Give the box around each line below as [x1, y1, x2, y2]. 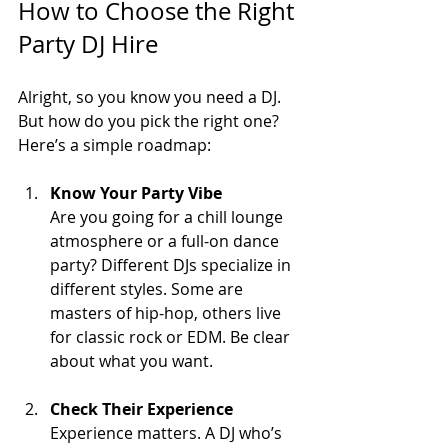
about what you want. [50, 349, 213, 372]
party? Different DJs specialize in [50, 253, 295, 276]
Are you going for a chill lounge [50, 205, 287, 228]
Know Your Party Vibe [50, 181, 222, 204]
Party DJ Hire [18, 27, 158, 60]
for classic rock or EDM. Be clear [50, 325, 294, 348]
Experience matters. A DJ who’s [50, 421, 286, 444]
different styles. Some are [50, 277, 247, 300]
